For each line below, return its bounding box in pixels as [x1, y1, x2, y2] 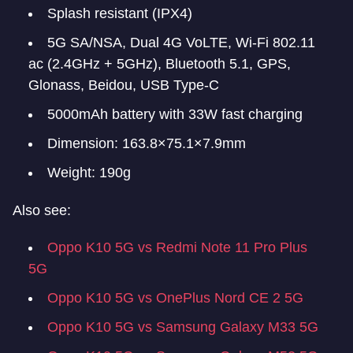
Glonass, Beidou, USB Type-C [28, 77, 219, 93]
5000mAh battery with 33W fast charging [47, 106, 303, 122]
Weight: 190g [47, 165, 131, 180]
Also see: [13, 203, 71, 218]
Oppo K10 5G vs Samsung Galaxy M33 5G [47, 319, 318, 335]
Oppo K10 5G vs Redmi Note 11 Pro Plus [47, 240, 307, 255]
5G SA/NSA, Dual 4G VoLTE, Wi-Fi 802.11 [47, 35, 315, 50]
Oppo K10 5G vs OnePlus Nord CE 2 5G [47, 290, 303, 306]
